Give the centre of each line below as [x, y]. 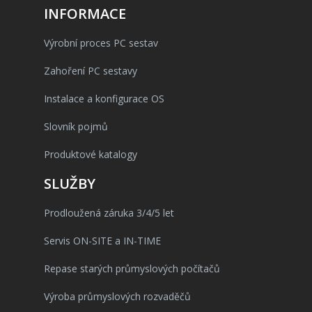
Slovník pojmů [76, 126]
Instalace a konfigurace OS [104, 98]
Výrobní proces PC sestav [101, 42]
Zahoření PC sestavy [91, 70]
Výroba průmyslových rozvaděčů [117, 296]
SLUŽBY [70, 183]
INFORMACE [85, 13]
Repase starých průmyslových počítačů [132, 268]
